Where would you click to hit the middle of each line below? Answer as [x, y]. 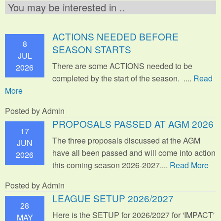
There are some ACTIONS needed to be [122, 66]
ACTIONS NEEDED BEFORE [115, 36]
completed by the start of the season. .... [123, 78]
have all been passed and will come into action [134, 152]
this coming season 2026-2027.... [111, 165]
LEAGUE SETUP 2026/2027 [113, 198]
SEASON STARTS [92, 49]
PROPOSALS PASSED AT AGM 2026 [133, 123]
